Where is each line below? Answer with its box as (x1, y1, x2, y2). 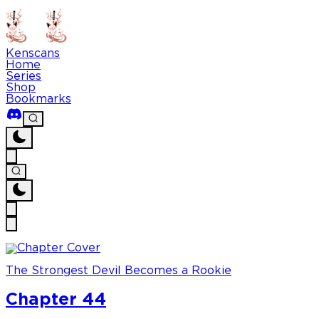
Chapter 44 (6, 292, 106, 308)
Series (6, 71, 41, 82)
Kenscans (6, 48, 60, 59)
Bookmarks (6, 94, 71, 105)
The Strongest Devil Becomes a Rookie (6, 266, 231, 277)
